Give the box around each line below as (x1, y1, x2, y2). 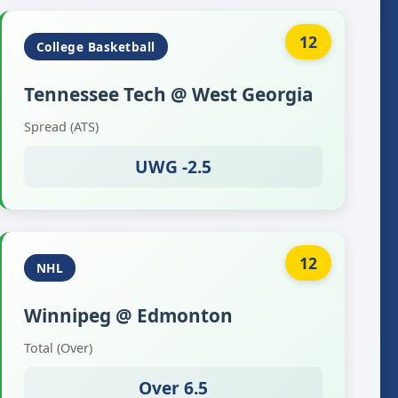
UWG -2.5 (134, 155, 211, 179)
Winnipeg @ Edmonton (23, 303, 233, 328)
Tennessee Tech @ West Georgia (23, 82, 314, 107)
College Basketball (36, 38, 155, 55)
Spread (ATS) (23, 118, 99, 135)
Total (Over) (23, 339, 92, 356)
